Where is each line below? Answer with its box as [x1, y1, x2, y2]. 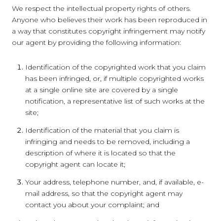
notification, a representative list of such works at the [25, 96, 205, 106]
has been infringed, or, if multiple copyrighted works [25, 74, 204, 83]
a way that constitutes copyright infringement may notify [12, 26, 205, 36]
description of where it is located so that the [25, 148, 176, 157]
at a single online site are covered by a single [25, 85, 178, 94]
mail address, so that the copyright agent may [25, 189, 183, 198]
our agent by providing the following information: [12, 37, 181, 47]
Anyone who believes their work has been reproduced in [12, 15, 207, 24]
